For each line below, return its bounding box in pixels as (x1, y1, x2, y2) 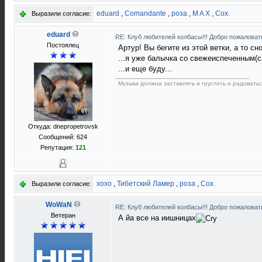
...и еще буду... (118, 64, 172, 73)
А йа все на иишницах (118, 213, 196, 222)
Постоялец (47, 42, 79, 49)
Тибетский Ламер (117, 180, 174, 188)
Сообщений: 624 (39, 133, 87, 140)
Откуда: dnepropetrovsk (27, 123, 98, 130)
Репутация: (40, 144, 75, 151)
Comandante (125, 9, 166, 18)
